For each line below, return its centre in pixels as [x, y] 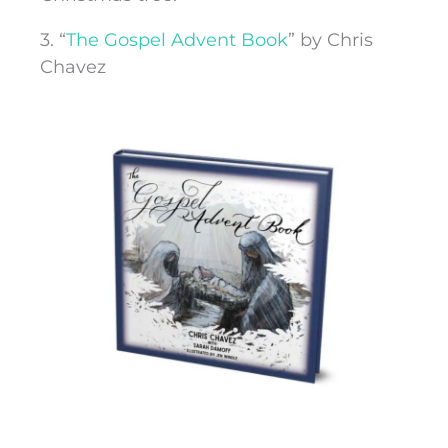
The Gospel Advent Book [177, 40]
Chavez [73, 67]
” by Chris [330, 40]
